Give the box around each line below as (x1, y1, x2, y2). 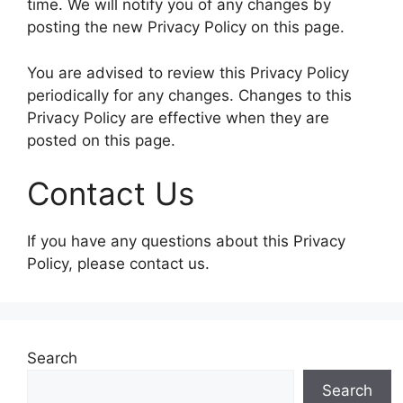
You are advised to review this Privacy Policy (27, 63, 349, 82)
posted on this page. (27, 130, 175, 149)
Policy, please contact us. (27, 255, 210, 273)
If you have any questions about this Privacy (27, 232, 345, 250)
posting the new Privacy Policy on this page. (27, 18, 345, 36)
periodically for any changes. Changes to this (27, 85, 352, 104)
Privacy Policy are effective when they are (27, 108, 329, 127)
